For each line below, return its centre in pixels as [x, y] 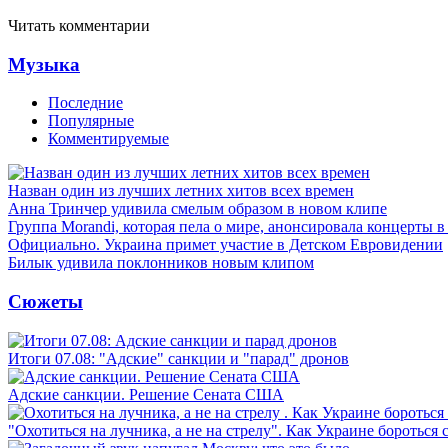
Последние [85, 103]
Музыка [44, 64]
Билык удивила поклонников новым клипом [161, 263]
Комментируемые [108, 139]
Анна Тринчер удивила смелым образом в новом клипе [197, 209]
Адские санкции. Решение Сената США [146, 394]
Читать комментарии [79, 25]
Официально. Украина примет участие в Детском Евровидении [225, 245]
